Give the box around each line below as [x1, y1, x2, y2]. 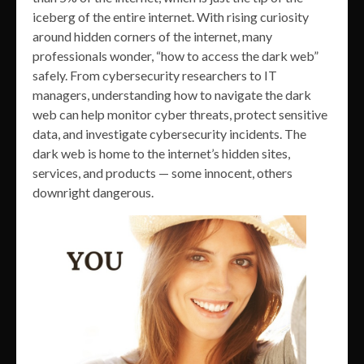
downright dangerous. [32, 184, 154, 200]
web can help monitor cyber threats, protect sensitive [32, 106, 327, 122]
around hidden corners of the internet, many [32, 28, 272, 44]
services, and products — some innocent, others [32, 164, 292, 180]
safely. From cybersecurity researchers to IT [32, 67, 277, 83]
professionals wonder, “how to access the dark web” [32, 47, 318, 63]
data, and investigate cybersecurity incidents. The [32, 125, 306, 141]
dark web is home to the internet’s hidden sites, [32, 145, 290, 161]
